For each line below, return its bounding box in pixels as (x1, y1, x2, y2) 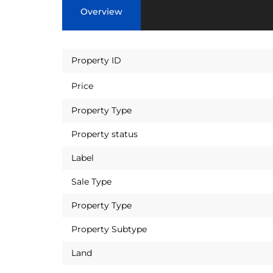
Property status (71, 129, 138, 140)
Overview (80, 6, 122, 17)
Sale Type (71, 176, 112, 187)
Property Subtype (71, 224, 147, 235)
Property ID (71, 55, 121, 66)
